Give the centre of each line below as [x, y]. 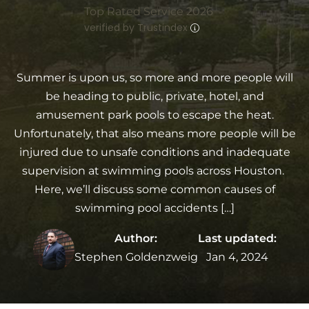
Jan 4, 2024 [237, 257]
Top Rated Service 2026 [149, 12]
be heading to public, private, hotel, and [154, 96]
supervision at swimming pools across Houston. [154, 170]
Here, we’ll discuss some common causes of [154, 189]
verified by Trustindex [138, 28]
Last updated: [237, 239]
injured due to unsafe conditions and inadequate [154, 152]
